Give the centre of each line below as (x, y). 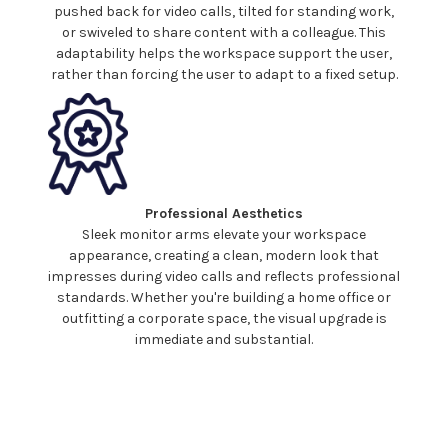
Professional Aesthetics (224, 214)
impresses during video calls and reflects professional (224, 277)
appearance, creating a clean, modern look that (224, 256)
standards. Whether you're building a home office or (224, 298)
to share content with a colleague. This (259, 33)
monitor (145, 235)
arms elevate (217, 235)
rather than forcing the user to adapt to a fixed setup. (224, 75)
